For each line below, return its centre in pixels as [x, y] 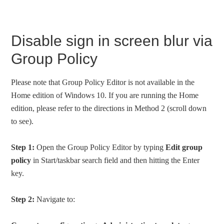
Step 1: [23, 147]
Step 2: [23, 199]
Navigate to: [55, 199]
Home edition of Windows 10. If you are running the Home [105, 95]
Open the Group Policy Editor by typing [100, 147]
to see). [22, 121]
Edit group [184, 147]
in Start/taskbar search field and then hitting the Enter [115, 160]
